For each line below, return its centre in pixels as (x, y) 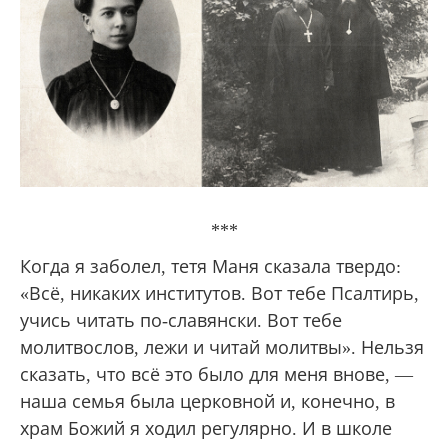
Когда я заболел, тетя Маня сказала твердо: (210, 266)
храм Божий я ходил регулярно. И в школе (206, 428)
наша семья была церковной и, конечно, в (207, 401)
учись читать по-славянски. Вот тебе (181, 320)
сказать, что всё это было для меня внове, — (216, 374)
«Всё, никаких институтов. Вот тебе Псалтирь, (219, 293)
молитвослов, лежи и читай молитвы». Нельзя (222, 347)
